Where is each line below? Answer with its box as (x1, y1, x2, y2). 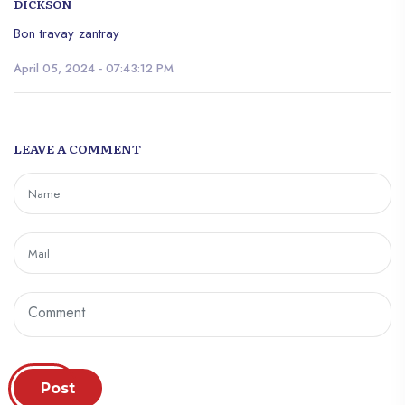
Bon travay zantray (14, 24, 119, 44)
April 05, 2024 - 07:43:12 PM (14, 60, 174, 78)
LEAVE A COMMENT (14, 139, 141, 158)
